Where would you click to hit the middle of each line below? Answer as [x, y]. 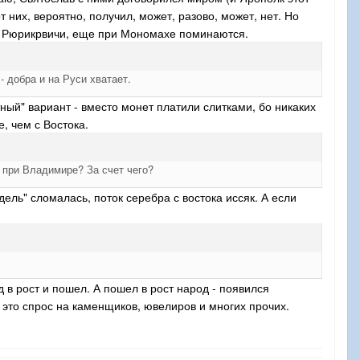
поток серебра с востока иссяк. [176, 197]
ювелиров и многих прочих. [217, 306]
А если [279, 197]
